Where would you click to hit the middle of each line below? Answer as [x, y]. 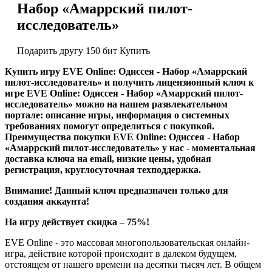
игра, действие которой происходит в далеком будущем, [121, 253]
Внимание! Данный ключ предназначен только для [117, 190]
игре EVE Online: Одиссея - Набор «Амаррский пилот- [124, 93]
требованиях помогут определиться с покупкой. [110, 126]
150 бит [103, 50]
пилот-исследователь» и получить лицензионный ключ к [129, 82]
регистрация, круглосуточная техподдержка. [103, 169]
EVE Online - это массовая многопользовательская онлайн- [127, 242]
